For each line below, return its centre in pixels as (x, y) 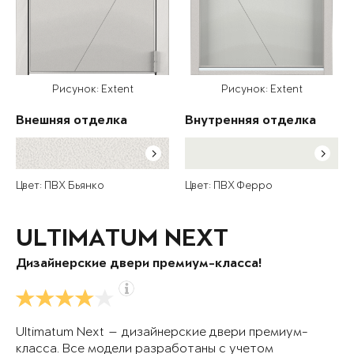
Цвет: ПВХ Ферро (229, 186)
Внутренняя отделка (250, 122)
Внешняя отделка (72, 122)
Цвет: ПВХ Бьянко (60, 186)
